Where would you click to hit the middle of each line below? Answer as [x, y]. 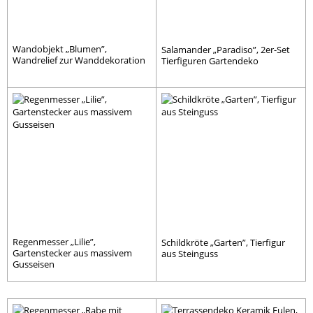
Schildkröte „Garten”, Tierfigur [223, 243]
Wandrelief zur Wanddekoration [79, 60]
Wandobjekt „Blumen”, [60, 49]
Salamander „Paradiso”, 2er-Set [226, 49]
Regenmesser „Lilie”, [54, 242]
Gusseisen [34, 264]
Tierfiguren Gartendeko [210, 60]
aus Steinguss [190, 254]
